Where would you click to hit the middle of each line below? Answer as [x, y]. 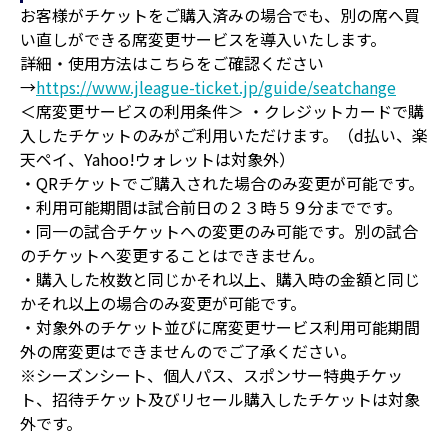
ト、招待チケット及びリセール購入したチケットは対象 [220, 398]
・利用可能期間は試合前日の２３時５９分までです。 [211, 206]
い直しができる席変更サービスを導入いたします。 [203, 38]
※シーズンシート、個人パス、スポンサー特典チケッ [211, 374]
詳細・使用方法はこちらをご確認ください [172, 62]
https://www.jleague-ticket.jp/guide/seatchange [216, 86]
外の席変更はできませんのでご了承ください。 [188, 350]
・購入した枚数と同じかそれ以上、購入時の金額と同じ [220, 278]
